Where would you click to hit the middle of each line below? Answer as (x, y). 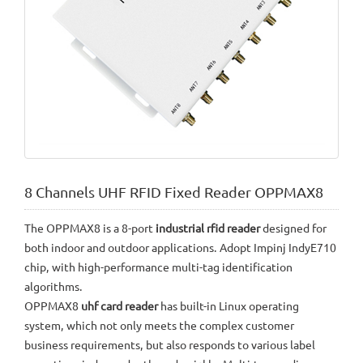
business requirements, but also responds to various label (170, 344)
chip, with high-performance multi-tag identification (158, 266)
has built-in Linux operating (228, 305)
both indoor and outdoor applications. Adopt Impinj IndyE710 (180, 247)
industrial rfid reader (208, 227)
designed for (293, 227)
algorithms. (53, 286)
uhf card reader (120, 305)
